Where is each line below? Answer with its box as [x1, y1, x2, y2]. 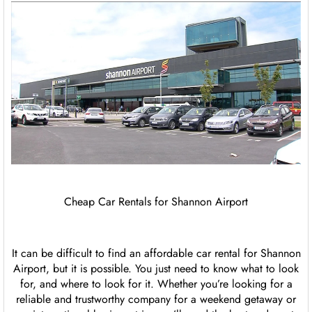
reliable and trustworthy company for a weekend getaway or [16, 291, 296, 308]
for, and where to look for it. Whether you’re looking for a [19, 276, 292, 292]
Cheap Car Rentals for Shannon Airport [64, 194, 248, 210]
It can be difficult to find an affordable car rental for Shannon [11, 245, 301, 262]
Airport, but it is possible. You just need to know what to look [13, 260, 299, 277]
